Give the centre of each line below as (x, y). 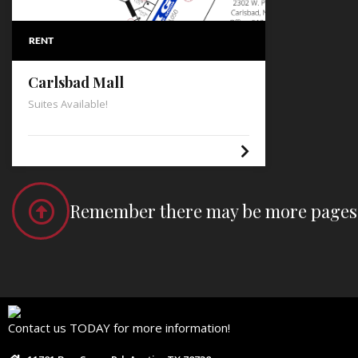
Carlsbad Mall (76, 82)
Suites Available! (68, 104)
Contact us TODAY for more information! (121, 328)
